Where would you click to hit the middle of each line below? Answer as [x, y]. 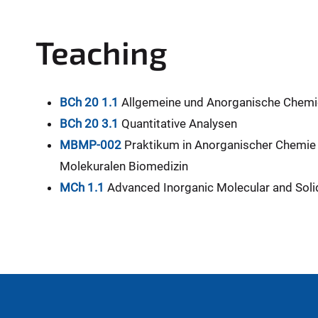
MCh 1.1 [82, 187]
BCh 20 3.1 [89, 124]
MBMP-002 [91, 145]
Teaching [102, 52]
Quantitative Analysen [178, 124]
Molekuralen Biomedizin [124, 166]
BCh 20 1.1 [89, 102]
